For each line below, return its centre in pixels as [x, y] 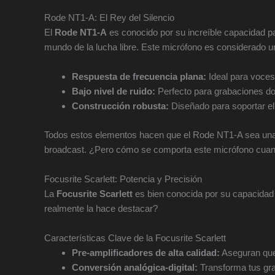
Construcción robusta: [120, 106]
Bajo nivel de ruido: [114, 91]
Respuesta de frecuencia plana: [139, 77]
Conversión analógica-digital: [135, 267]
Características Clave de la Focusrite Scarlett [135, 238]
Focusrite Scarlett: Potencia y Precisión [123, 179]
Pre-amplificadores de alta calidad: [146, 252]
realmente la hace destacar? [101, 208]
